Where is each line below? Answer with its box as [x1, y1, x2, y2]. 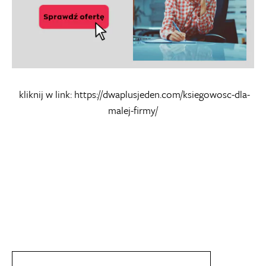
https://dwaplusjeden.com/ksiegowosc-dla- [74, 86, 250, 102]
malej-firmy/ [108, 102, 158, 118]
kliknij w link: [16, 86, 74, 102]
